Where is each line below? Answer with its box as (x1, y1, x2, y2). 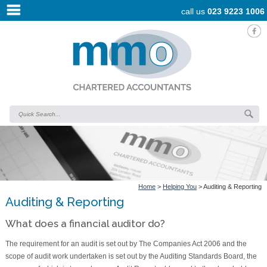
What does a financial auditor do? (5, 218, 165, 230)
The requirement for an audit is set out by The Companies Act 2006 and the (5, 240, 247, 249)
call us (181, 7, 207, 16)
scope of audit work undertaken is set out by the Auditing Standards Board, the (5, 252, 257, 261)
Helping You (163, 183, 197, 191)
